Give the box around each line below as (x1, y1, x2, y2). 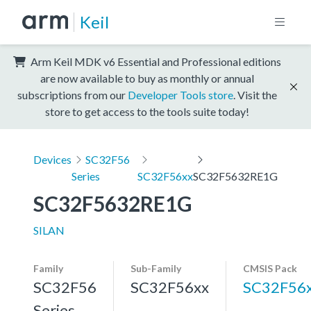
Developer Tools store (128, 87, 233, 101)
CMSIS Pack (243, 262, 297, 274)
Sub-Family (131, 262, 181, 274)
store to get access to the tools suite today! (45, 104, 249, 118)
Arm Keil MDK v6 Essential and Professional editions (28, 54, 281, 68)
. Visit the (233, 87, 277, 101)
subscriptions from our (17, 87, 128, 101)
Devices (33, 152, 72, 166)
